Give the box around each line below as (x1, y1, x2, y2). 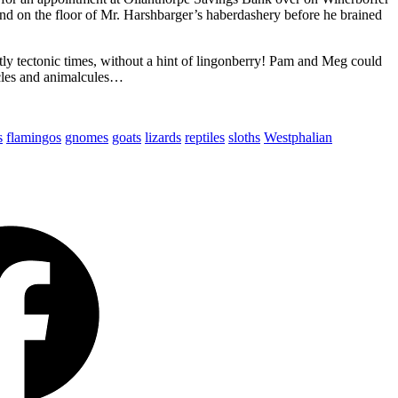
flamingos (6, 129, 61, 145)
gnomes (65, 129, 108, 145)
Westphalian (264, 129, 332, 145)
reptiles (185, 129, 225, 145)
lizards (145, 129, 181, 145)
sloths (228, 129, 260, 145)
